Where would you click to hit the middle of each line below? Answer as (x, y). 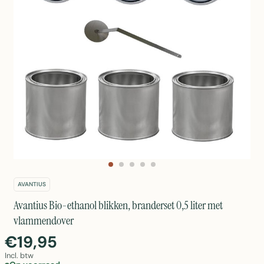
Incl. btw (19, 255)
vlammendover (44, 220)
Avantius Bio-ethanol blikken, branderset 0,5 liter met (118, 205)
